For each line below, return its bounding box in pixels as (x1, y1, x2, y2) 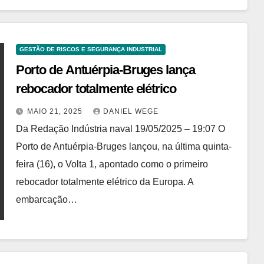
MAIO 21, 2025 (27, 107, 85, 115)
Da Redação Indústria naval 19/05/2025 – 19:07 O (15, 124, 225, 134)
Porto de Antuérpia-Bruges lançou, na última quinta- (15, 141, 232, 151)
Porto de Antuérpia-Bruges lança (15, 62, 195, 77)
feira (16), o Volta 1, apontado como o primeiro (15, 159, 208, 169)
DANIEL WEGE (103, 107, 159, 115)
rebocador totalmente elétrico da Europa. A (15, 177, 193, 187)
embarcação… (15, 194, 77, 204)
